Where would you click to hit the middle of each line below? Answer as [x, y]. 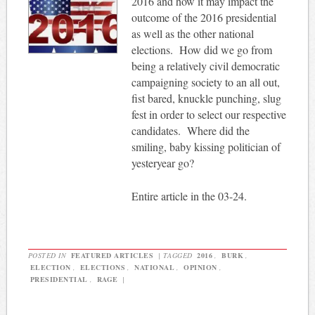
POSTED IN [48, 256]
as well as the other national [192, 34]
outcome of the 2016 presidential [204, 18]
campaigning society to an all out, [205, 82]
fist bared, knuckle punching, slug [206, 98]
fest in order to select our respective [208, 115]
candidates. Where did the [190, 131]
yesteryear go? [162, 163]
